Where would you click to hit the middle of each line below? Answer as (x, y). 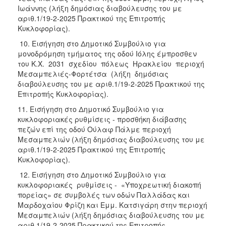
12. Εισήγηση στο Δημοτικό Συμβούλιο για (92, 174)
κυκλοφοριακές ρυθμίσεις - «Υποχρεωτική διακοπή (109, 184)
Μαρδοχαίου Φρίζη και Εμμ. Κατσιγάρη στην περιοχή (112, 205)
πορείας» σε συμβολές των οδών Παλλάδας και (104, 194)
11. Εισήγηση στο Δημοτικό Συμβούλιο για (91, 109)
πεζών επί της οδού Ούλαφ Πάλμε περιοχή (94, 129)
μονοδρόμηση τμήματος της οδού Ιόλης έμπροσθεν (107, 53)
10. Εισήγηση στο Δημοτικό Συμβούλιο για (92, 43)
